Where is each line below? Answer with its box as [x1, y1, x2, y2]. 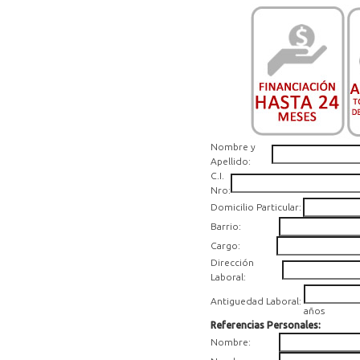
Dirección [211, 257, 254, 268]
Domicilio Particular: [211, 202, 301, 212]
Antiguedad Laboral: [211, 296, 301, 306]
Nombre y [211, 141, 256, 152]
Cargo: [211, 240, 240, 251]
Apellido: [211, 156, 251, 166]
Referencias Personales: [211, 320, 321, 330]
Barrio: [211, 221, 241, 231]
